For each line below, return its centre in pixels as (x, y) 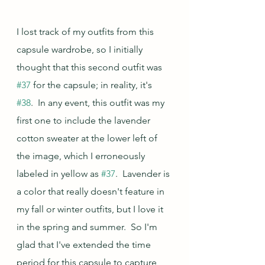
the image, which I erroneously (82, 156)
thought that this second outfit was (91, 67)
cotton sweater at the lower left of (88, 138)
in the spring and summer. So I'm (88, 227)
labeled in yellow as (59, 173)
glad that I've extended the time (85, 244)
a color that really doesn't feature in (92, 191)
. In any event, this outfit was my (99, 102)
